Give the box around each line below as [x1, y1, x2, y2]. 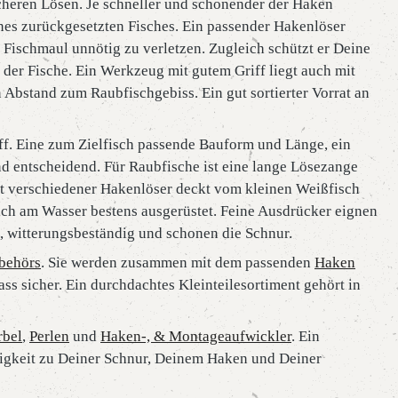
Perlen [29, 327, 69, 345]
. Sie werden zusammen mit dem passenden [41, 253, 314, 271]
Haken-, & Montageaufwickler [100, 327, 291, 345]
